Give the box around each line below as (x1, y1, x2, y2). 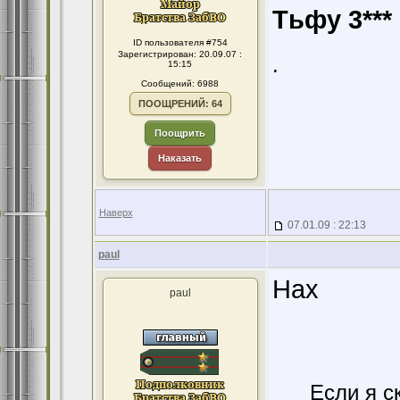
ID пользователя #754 (132, 37, 228, 47)
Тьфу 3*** (271, 4, 392, 34)
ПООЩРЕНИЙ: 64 (137, 98, 222, 109)
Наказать (158, 153, 202, 163)
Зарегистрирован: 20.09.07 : (118, 49, 242, 59)
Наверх (98, 207, 133, 218)
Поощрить (154, 128, 205, 138)
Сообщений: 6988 (141, 79, 219, 88)
